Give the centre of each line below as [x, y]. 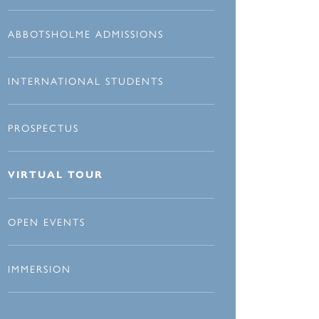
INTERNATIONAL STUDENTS [86, 81]
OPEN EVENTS [47, 222]
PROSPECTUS [43, 128]
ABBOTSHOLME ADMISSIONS [86, 34]
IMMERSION [40, 269]
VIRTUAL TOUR [56, 175]
